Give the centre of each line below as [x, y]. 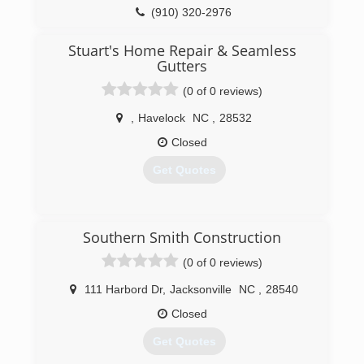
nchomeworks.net [190, 37]
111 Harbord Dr [123, 289]
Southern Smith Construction [182, 237]
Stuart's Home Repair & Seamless [182, 50]
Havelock [162, 118]
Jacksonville [201, 289]
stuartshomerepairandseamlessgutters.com [182, 264]
